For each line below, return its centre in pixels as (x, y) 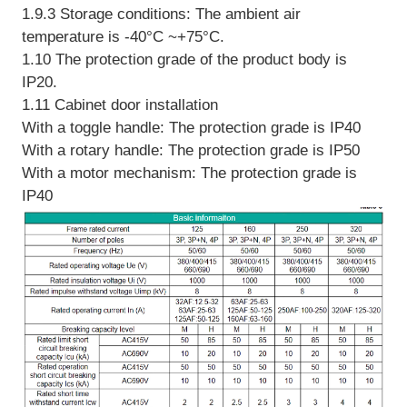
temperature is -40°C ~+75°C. (123, 36)
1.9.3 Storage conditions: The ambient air (161, 14)
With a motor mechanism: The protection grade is (189, 173)
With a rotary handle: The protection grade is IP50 (190, 150)
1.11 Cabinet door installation (119, 104)
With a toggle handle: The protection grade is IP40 (191, 127)
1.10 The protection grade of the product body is (184, 59)
